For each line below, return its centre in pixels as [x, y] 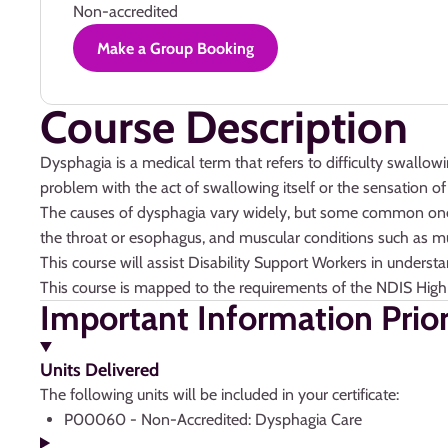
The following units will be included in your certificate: [219, 394]
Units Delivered [99, 370]
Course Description [224, 127]
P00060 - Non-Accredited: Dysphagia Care [213, 419]
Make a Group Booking [175, 48]
